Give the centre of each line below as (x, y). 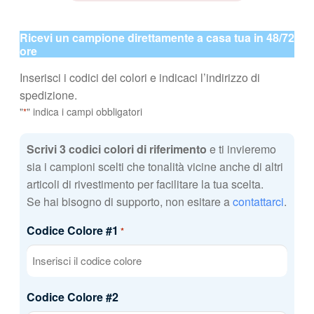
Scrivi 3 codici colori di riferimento (116, 149)
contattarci (258, 201)
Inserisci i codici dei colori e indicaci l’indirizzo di (139, 78)
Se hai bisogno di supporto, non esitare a (129, 201)
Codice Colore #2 (72, 296)
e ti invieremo (241, 149)
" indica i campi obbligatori (84, 112)
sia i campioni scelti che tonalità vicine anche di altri (155, 166)
